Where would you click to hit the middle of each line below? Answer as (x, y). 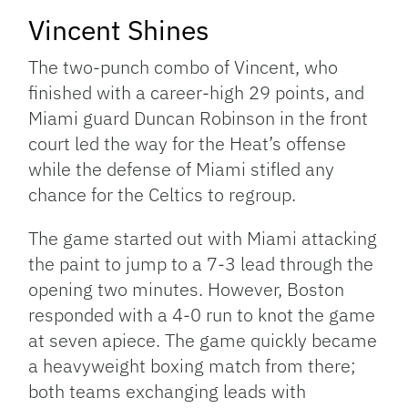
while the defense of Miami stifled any (182, 169)
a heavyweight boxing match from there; (193, 366)
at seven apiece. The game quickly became (203, 341)
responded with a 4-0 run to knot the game (202, 315)
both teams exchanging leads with (168, 392)
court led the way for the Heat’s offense (188, 144)
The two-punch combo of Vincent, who (184, 67)
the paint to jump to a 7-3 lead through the (201, 264)
